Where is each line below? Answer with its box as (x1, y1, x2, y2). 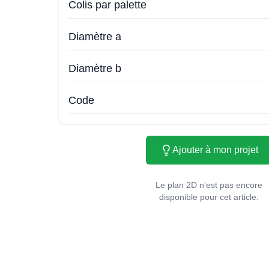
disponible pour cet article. (159, 192, 259, 202)
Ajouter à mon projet (172, 145, 258, 155)
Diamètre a (68, 31, 121, 43)
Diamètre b (68, 62, 121, 74)
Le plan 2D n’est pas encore (156, 180, 262, 190)
